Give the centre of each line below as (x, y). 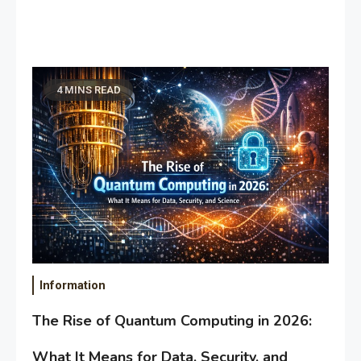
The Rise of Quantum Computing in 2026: (172, 320)
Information (73, 285)
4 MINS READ (89, 90)
